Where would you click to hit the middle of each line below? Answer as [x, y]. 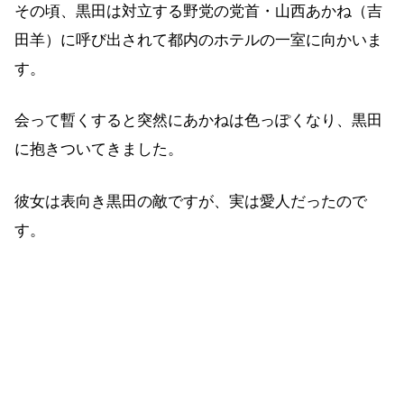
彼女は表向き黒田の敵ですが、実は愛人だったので [191, 201]
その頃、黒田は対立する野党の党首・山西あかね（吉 [198, 11]
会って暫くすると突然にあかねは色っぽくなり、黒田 [198, 121]
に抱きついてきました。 [99, 150]
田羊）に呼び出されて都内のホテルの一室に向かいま [198, 40]
